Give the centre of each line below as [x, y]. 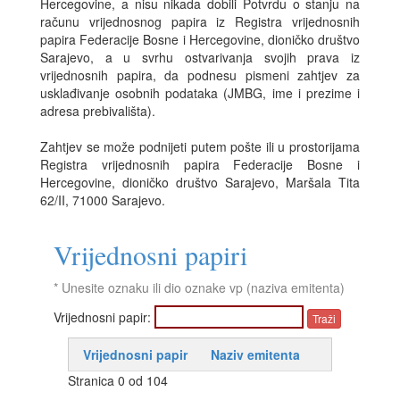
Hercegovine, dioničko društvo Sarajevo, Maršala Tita [200, 182]
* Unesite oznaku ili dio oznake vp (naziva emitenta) [199, 287]
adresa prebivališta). [98, 111]
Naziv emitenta [255, 355]
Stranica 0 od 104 [118, 381]
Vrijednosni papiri [150, 254]
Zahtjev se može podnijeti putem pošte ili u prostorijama [200, 146]
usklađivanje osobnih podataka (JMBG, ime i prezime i [200, 93]
